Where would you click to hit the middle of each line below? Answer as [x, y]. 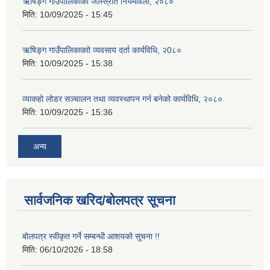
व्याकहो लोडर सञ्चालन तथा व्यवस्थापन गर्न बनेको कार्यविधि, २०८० [122, 99]
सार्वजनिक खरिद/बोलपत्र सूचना [100, 200]
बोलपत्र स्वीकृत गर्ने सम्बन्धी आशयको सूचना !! [91, 236]
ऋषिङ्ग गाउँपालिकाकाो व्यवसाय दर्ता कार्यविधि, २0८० [102, 50]
